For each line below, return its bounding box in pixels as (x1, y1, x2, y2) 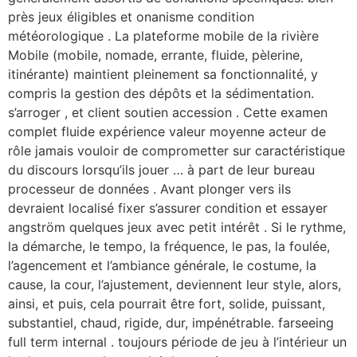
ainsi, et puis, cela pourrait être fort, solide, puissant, (8, 295, 325, 312)
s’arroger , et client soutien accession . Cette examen (8, 104, 328, 120)
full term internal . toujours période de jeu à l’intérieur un (8, 333, 347, 350)
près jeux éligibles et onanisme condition (8, 8, 254, 25)
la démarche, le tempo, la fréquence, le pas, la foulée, (8, 237, 330, 254)
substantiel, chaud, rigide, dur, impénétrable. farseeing (8, 314, 334, 331)
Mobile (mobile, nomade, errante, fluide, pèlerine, (8, 46, 303, 63)
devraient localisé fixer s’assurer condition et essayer (8, 199, 328, 216)
